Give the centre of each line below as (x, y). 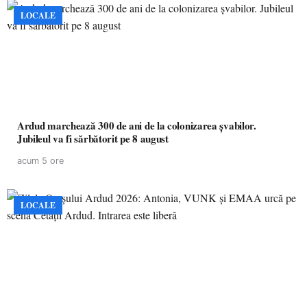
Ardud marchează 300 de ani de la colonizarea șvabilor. (137, 125)
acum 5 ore (40, 161)
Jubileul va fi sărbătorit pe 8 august (93, 138)
